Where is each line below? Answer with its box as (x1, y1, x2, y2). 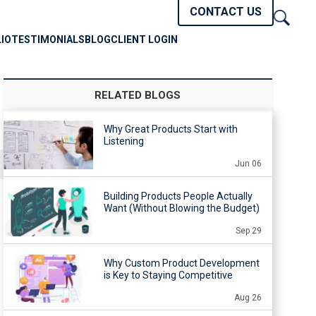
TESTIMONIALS (11, 34, 85, 45)
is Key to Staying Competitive (103, 269, 233, 281)
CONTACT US (190, 5, 262, 18)
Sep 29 (235, 225, 262, 236)
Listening (103, 135, 144, 147)
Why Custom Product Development (103, 257, 260, 269)
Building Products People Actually (103, 190, 253, 202)
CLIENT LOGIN (111, 34, 178, 45)
